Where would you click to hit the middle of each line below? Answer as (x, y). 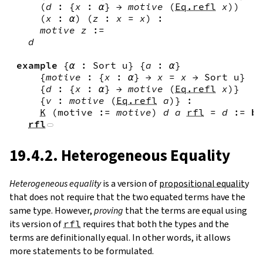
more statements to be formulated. (82, 251)
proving (109, 211)
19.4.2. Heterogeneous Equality (120, 156)
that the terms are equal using (185, 211)
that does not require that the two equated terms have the (127, 197)
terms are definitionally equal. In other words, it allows (120, 238)
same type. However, (52, 211)
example (37, 65)
